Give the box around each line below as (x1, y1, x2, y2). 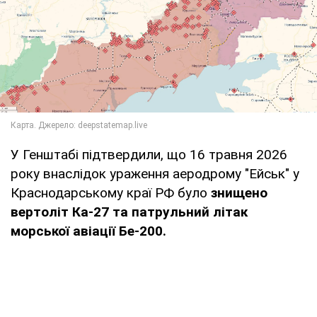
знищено (207, 184, 267, 201)
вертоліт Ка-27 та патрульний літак (11, 203, 248, 220)
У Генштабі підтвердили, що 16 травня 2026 (11, 146, 287, 163)
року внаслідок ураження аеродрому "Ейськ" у (11, 165, 299, 182)
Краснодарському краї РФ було (11, 184, 207, 201)
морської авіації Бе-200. (11, 222, 166, 239)
